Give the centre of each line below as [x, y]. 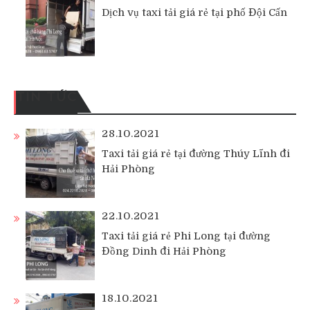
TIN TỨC [47, 96]
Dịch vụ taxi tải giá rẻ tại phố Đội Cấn [194, 12]
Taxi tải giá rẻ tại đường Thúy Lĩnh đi [196, 153]
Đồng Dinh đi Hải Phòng [164, 251]
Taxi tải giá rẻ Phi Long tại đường [186, 236]
